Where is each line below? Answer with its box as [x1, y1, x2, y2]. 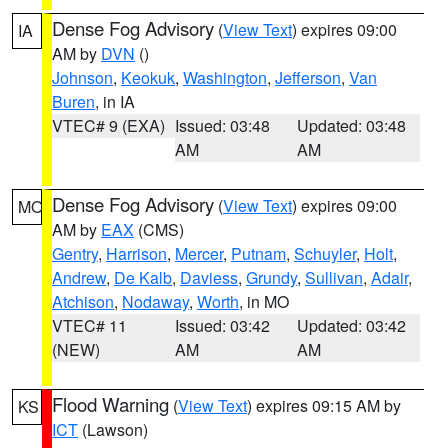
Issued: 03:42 [174, 314, 270, 337]
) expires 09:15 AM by [247, 394, 401, 417]
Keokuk [121, 66, 175, 89]
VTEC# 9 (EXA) [52, 114, 165, 137]
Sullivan [305, 266, 363, 289]
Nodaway [122, 290, 189, 313]
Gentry [52, 242, 98, 265]
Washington [183, 66, 267, 89]
